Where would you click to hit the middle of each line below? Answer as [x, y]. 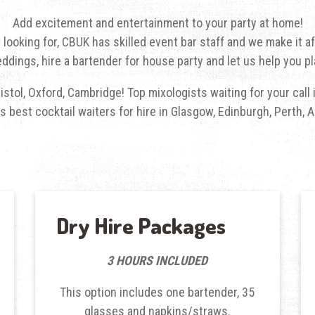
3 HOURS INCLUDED [157, 260]
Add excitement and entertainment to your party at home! [157, 22]
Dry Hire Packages [141, 225]
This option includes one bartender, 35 [157, 292]
